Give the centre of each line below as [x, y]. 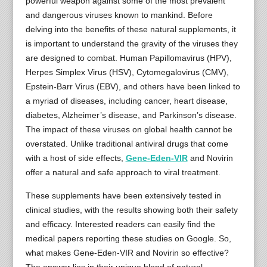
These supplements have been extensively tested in [123, 195]
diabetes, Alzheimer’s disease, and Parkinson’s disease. [131, 115]
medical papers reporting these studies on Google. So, [128, 238]
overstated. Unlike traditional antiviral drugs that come [127, 143]
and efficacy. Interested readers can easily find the [120, 224]
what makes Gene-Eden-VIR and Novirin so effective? [127, 252]
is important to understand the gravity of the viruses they [131, 43]
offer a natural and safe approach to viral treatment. [123, 172]
